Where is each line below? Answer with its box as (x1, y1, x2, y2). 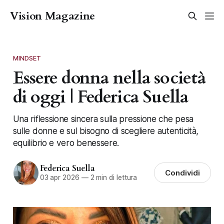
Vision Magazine (10, 8, 95, 23)
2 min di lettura (88, 173, 137, 182)
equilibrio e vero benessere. (12, 137, 119, 148)
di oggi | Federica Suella (12, 85, 188, 109)
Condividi (164, 168, 200, 178)
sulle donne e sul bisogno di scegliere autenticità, (12, 125, 198, 136)
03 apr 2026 (39, 173, 79, 182)
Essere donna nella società (12, 66, 205, 90)
